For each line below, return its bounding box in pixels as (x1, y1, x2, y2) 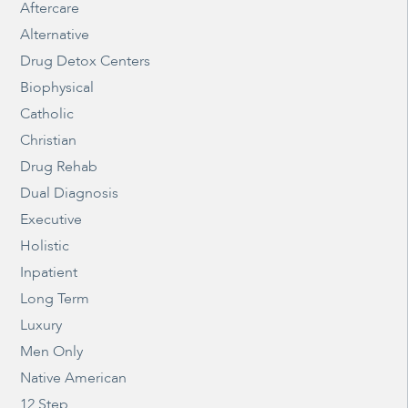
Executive (20, 209, 83, 229)
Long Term (20, 288, 90, 309)
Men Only (20, 341, 84, 362)
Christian (20, 129, 77, 150)
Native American (20, 367, 127, 388)
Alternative (20, 24, 90, 45)
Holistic (20, 235, 70, 256)
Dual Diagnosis (20, 182, 119, 203)
